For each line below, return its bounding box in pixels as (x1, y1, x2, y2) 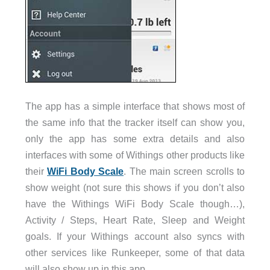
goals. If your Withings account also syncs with (25, 231, 245, 242)
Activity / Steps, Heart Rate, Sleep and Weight (25, 215, 245, 226)
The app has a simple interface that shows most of (25, 101, 245, 112)
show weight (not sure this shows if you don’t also (25, 182, 245, 193)
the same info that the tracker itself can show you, (25, 117, 245, 128)
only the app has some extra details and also (25, 133, 245, 145)
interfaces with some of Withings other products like (25, 149, 245, 161)
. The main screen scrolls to (124, 166, 245, 177)
